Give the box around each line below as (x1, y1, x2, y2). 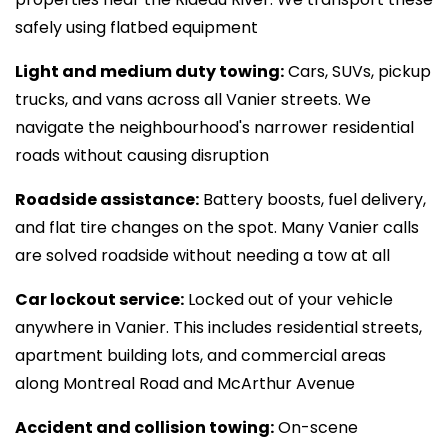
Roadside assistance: (15, 188, 199, 211)
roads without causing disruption (15, 144, 269, 167)
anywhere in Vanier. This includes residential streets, (15, 316, 422, 339)
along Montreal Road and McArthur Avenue (15, 372, 355, 395)
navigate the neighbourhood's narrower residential (15, 116, 414, 139)
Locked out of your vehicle (184, 288, 393, 311)
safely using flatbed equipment (15, 16, 258, 39)
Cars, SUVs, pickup (284, 60, 431, 83)
